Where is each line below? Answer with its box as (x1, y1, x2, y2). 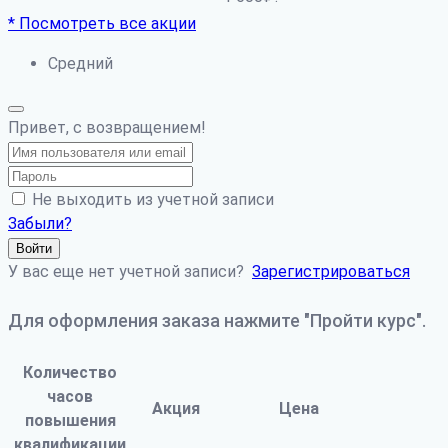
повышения (24, 410, 116, 430)
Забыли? (8, 214, 72, 234)
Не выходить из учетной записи (32, 190, 274, 210)
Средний (48, 54, 113, 74)
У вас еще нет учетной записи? (8, 262, 252, 282)
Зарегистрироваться (252, 262, 410, 282)
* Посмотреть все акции (8, 14, 196, 34)
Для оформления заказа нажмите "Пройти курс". (8, 310, 426, 332)
